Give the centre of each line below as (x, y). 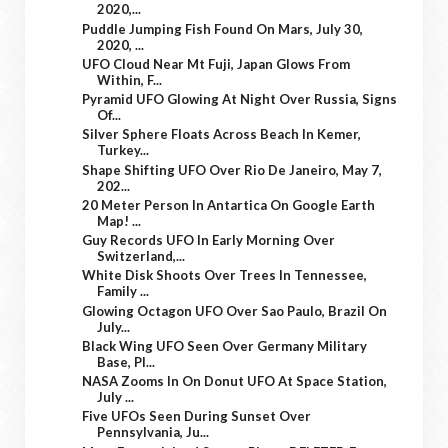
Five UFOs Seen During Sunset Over (197, 416)
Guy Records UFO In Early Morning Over (209, 240)
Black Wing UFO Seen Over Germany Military (225, 345)
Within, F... (130, 79)
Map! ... (119, 220)
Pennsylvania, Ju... (153, 432)
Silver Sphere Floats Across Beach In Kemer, (222, 134)
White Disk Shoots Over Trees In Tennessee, (225, 275)
